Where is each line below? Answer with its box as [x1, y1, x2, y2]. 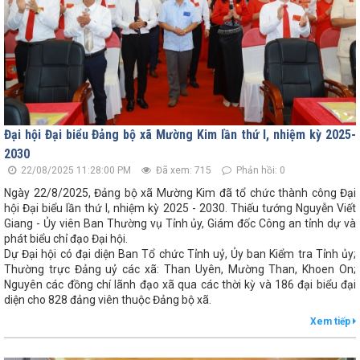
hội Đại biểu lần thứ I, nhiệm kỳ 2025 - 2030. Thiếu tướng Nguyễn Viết [4, 201, 356, 215]
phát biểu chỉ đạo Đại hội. [4, 231, 128, 245]
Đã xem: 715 [153, 164, 211, 176]
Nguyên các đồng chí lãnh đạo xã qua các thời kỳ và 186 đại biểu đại [4, 277, 356, 291]
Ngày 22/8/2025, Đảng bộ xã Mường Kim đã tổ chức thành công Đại [4, 186, 356, 199]
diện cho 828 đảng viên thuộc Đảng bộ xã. [4, 292, 211, 306]
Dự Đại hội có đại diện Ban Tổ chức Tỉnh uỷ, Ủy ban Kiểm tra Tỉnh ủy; [4, 247, 356, 260]
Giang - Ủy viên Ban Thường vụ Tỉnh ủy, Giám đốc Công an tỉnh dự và [4, 216, 356, 230]
